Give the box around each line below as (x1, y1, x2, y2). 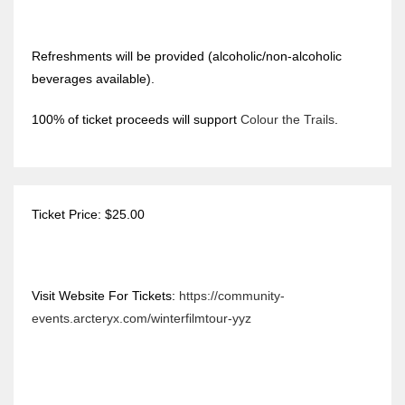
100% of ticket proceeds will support (32, 111, 238, 127)
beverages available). (32, 71, 155, 86)
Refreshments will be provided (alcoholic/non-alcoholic (32, 48, 343, 63)
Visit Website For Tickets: (32, 287, 180, 303)
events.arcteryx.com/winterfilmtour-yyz (32, 310, 251, 325)
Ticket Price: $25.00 (32, 206, 146, 221)
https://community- (179, 287, 286, 303)
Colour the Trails (240, 111, 335, 127)
